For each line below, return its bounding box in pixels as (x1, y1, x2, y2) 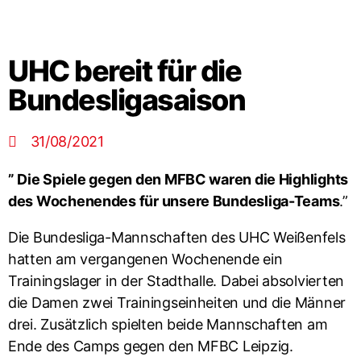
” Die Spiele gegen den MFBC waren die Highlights (8, 171, 349, 188)
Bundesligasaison (8, 82, 246, 118)
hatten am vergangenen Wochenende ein (8, 251, 283, 268)
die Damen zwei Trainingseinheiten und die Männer (8, 294, 346, 311)
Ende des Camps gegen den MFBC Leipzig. (8, 338, 293, 355)
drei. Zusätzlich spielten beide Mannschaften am (8, 316, 328, 333)
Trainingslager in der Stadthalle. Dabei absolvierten (8, 272, 344, 289)
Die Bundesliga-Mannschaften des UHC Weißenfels (8, 229, 346, 246)
